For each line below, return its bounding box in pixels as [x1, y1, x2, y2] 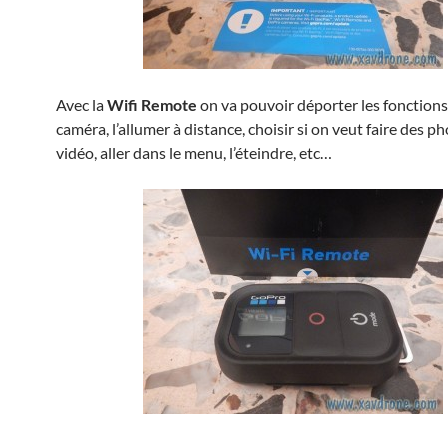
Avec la [56, 95, 107, 114]
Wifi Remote [107, 95, 197, 114]
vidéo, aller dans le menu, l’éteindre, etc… [56, 143, 332, 162]
